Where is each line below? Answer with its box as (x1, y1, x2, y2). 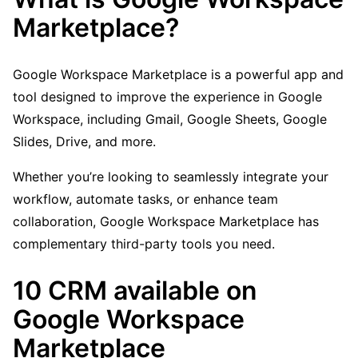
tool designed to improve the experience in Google (13, 89, 322, 105)
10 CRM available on (13, 274, 257, 306)
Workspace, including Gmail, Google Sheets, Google (13, 111, 327, 128)
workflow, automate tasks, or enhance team (13, 191, 278, 208)
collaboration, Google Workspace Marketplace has (13, 213, 319, 230)
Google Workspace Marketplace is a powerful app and (13, 66, 344, 83)
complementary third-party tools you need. (13, 236, 275, 253)
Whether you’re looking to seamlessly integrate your (13, 169, 328, 185)
